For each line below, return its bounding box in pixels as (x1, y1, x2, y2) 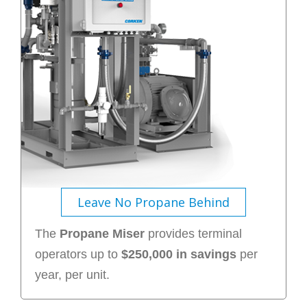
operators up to (34, 247, 121, 261)
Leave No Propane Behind (77, 193, 230, 210)
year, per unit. (34, 267, 110, 282)
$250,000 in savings (121, 247, 236, 261)
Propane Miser (59, 226, 145, 241)
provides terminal (144, 226, 242, 241)
